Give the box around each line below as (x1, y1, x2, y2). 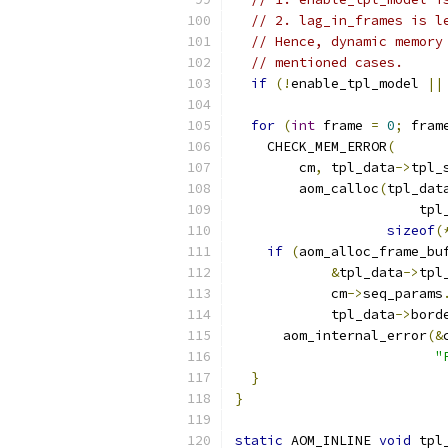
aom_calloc (235, 180, 379, 197)
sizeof (387, 222, 435, 239)
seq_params (363, 285, 443, 302)
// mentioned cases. (251, 54, 403, 71)
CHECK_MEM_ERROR (235, 138, 387, 155)
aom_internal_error (235, 327, 427, 344)
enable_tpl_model (291, 75, 427, 92)
